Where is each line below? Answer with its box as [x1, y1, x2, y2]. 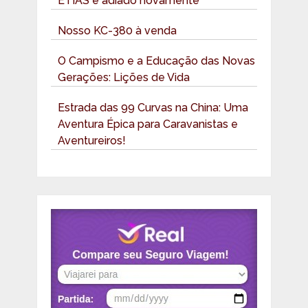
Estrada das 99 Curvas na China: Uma [57, 101, 248, 115]
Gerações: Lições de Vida [57, 71, 190, 85]
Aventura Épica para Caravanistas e [57, 118, 238, 131]
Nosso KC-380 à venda [57, 24, 177, 38]
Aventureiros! [57, 134, 126, 148]
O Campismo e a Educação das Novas [57, 54, 255, 68]
